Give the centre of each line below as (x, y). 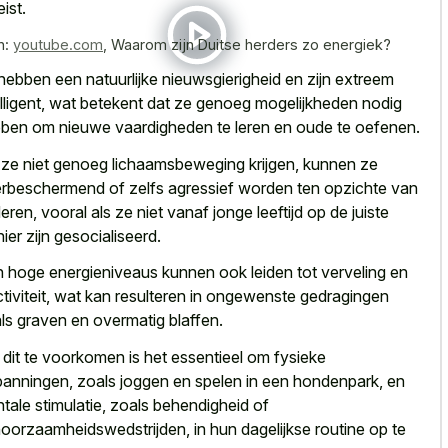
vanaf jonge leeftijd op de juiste (278, 211)
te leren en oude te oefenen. (316, 127)
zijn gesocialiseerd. (91, 235)
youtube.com (58, 44)
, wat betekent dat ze (118, 103)
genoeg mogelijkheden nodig (299, 103)
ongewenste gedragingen (297, 296)
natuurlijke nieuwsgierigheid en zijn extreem (240, 79)
